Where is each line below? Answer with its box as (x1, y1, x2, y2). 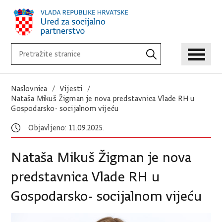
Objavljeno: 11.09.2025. (28, 123, 105, 132)
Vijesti (59, 84, 83, 93)
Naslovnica (11, 84, 48, 93)
